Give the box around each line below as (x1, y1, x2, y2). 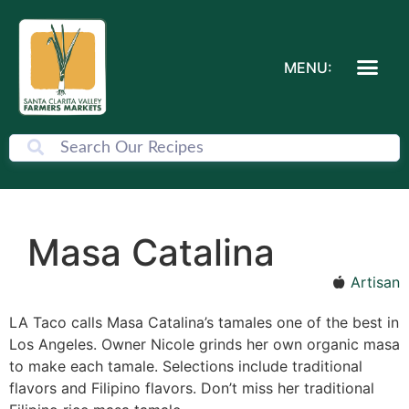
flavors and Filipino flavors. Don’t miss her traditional (9, 379, 374, 398)
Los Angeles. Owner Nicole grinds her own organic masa (9, 335, 400, 354)
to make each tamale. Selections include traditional (9, 357, 362, 376)
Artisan (351, 273, 400, 292)
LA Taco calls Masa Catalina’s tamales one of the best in (9, 313, 399, 332)
